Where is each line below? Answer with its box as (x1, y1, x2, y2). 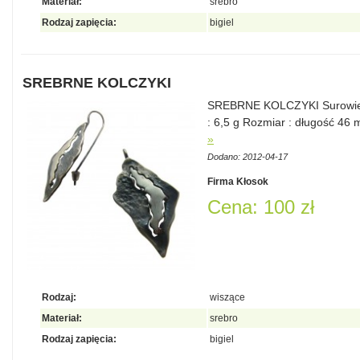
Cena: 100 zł (207, 196, 314, 218)
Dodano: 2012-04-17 (207, 152, 288, 162)
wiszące (210, 292, 245, 303)
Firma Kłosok (207, 176, 268, 187)
